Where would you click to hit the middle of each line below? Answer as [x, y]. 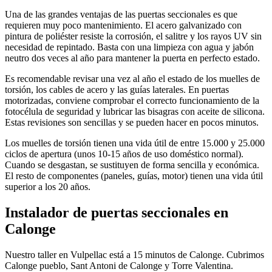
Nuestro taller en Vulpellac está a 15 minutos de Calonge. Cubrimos [134, 254]
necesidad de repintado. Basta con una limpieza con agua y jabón [129, 47]
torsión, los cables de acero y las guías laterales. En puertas [117, 90]
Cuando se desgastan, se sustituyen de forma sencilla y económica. [132, 165]
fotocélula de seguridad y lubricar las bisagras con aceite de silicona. [135, 111]
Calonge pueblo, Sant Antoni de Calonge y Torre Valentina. [119, 265]
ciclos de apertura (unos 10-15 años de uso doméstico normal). [124, 154]
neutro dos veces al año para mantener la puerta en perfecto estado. [132, 58]
